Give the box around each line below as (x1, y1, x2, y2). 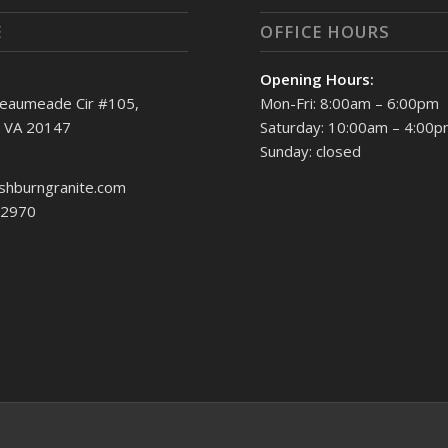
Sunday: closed (260, 140, 362, 161)
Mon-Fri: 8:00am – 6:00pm (260, 92, 440, 113)
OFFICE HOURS (260, 19, 391, 43)
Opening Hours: (260, 68, 375, 89)
